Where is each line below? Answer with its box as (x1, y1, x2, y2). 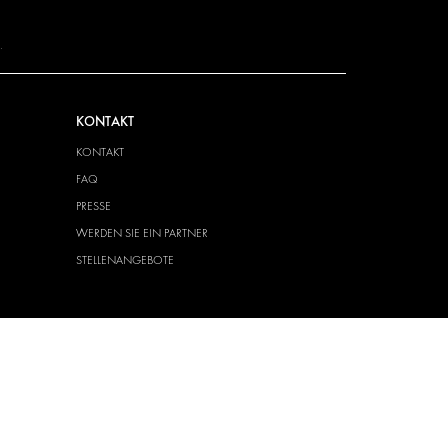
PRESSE (75, 198, 111, 213)
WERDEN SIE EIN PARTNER (75, 225, 208, 240)
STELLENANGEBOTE (75, 252, 174, 267)
